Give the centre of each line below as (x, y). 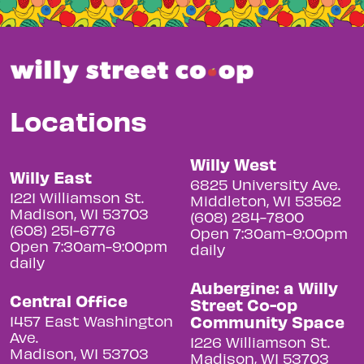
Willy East (51, 177)
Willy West (233, 164)
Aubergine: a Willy (264, 288)
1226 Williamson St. (260, 342)
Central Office (69, 301)
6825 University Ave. (265, 184)
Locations (78, 120)
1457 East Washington (91, 321)
